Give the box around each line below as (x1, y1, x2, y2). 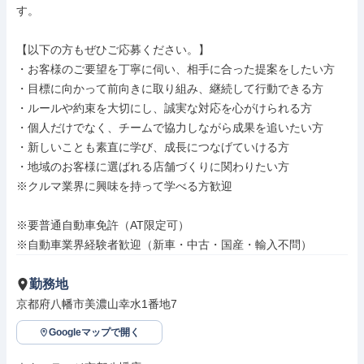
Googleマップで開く (49, 327, 140, 338)
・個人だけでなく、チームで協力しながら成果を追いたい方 (16, 121, 323, 134)
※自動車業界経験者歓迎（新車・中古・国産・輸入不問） (16, 238, 312, 251)
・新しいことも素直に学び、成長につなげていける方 (16, 141, 289, 154)
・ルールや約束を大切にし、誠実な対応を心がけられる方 (16, 102, 312, 115)
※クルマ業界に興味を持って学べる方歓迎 (16, 180, 232, 193)
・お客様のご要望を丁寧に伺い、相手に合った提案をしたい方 (16, 63, 335, 76)
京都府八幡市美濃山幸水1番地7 (16, 297, 177, 310)
